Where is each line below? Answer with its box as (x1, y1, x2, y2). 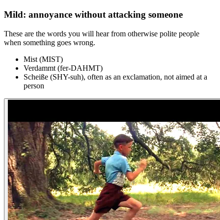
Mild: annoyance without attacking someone (4, 9, 183, 20)
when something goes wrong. (4, 38, 95, 47)
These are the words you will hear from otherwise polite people (4, 29, 199, 38)
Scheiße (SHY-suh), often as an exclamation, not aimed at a (24, 72, 207, 81)
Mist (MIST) (24, 55, 63, 63)
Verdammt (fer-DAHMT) (24, 63, 103, 72)
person (24, 81, 44, 90)
